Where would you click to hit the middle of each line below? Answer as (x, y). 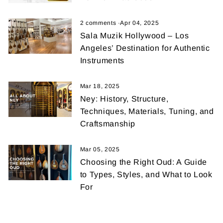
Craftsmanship (108, 123)
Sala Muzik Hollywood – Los (134, 35)
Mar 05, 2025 (100, 149)
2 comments (99, 23)
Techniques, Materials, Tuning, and (147, 111)
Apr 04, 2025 (140, 23)
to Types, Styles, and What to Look (146, 174)
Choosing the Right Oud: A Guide (143, 162)
